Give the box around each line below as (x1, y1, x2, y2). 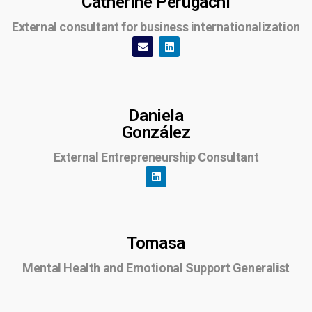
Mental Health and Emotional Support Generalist (22, 260, 290, 276)
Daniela (128, 105, 184, 125)
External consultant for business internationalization (12, 19, 300, 35)
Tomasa (127, 233, 185, 253)
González (121, 122, 191, 142)
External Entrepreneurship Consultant (53, 149, 259, 164)
